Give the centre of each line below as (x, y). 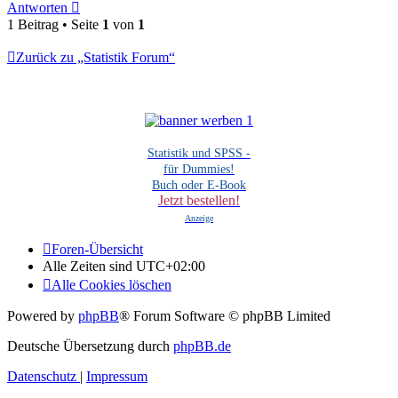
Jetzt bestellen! (199, 201)
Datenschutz (42, 377)
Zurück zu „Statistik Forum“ (96, 58)
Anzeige (199, 219)
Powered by (43, 316)
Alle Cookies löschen (111, 285)
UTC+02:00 (171, 267)
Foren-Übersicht (97, 250)
